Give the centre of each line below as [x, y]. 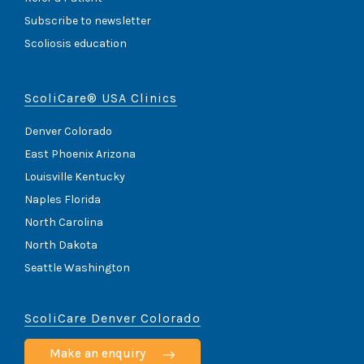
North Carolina [64, 222]
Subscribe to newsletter [88, 20]
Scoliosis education [76, 43]
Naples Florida [63, 199]
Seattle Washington [77, 267]
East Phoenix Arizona [80, 154]
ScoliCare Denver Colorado [113, 318]
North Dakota [61, 245]
